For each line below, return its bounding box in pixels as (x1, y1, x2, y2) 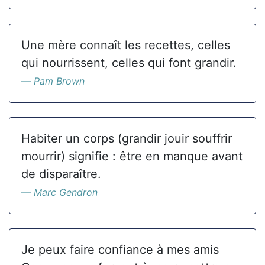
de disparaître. (21, 167, 101, 181)
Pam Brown (34, 75, 85, 87)
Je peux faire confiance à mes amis (21, 243, 219, 257)
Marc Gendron (34, 186, 98, 198)
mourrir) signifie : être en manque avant (21, 149, 243, 163)
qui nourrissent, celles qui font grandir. (21, 56, 237, 70)
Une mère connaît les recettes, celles (21, 38, 230, 52)
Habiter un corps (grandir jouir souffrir (21, 131, 232, 146)
